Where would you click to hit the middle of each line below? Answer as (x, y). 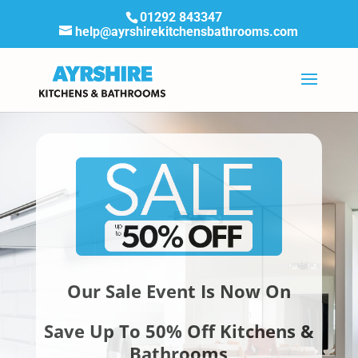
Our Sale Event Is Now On (179, 291)
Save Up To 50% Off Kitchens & (179, 331)
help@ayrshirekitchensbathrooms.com (187, 32)
